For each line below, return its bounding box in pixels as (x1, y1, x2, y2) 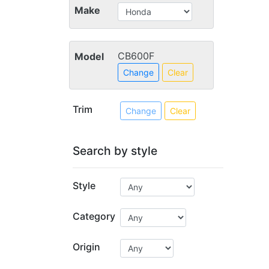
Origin (73, 241, 100, 253)
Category (73, 210, 115, 222)
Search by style (73, 144, 157, 158)
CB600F (117, 50, 154, 62)
